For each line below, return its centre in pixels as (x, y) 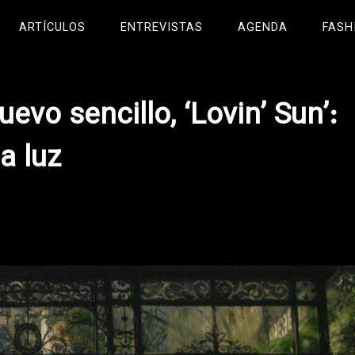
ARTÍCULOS (52, 28)
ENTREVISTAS (162, 28)
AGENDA (263, 28)
